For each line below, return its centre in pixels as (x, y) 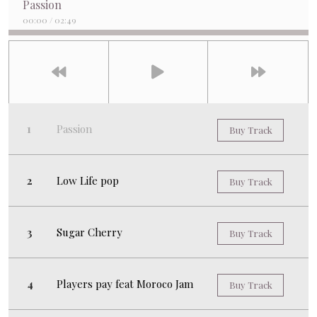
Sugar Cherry (90, 232)
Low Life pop (88, 181)
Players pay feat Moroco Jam (125, 284)
